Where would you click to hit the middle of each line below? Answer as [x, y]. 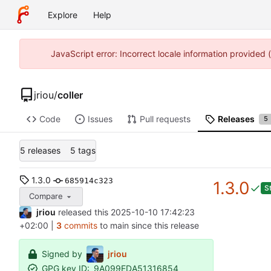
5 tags [83, 151]
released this [84, 212]
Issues [100, 119]
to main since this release [148, 225]
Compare [46, 196]
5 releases [40, 151]
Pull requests [165, 119]
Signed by [62, 254]
